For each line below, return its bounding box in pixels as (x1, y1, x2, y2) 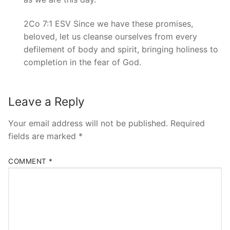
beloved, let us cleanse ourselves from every (24, 31, 197, 42)
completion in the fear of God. (24, 57, 141, 68)
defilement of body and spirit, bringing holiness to (24, 44, 218, 55)
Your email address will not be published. (8, 118, 168, 128)
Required (170, 118, 205, 128)
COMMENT (8, 157, 49, 165)
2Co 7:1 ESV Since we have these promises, (24, 18, 193, 29)
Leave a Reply (8, 94, 85, 108)
